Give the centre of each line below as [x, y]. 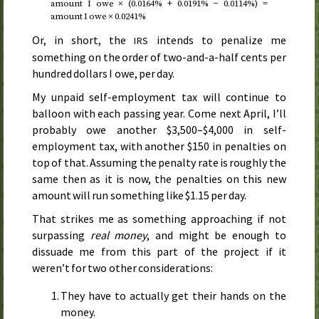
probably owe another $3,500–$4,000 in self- [159, 130]
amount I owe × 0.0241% [98, 17]
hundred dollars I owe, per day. [103, 74]
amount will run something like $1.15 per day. [140, 195]
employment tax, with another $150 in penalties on [159, 146]
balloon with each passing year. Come [126, 114]
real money [119, 235]
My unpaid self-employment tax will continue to [159, 97]
